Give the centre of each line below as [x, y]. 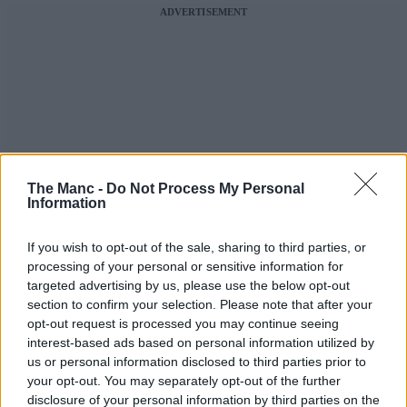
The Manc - [67, 189]
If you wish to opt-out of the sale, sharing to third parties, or [197, 247]
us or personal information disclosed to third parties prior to [197, 362]
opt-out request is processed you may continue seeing [183, 323]
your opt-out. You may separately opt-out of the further [184, 381]
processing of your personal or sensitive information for [185, 266]
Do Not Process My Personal [205, 189]
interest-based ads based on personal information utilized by [201, 342]
